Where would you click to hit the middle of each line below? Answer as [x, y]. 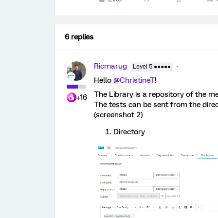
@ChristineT [134, 80]
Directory [129, 132]
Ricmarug [110, 66]
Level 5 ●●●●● [152, 67]
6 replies [79, 37]
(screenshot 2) [118, 115]
